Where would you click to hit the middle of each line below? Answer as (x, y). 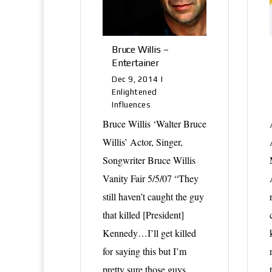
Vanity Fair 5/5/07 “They (151, 178)
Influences (131, 104)
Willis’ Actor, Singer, (143, 141)
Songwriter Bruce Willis (149, 160)
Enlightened (134, 92)
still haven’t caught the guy (153, 196)
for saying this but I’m (144, 251)
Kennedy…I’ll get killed (149, 233)
